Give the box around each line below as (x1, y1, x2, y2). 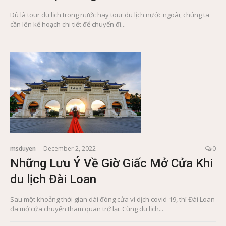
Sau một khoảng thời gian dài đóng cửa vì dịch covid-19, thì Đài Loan (10, 195, 215, 204)
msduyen (10, 144, 36, 153)
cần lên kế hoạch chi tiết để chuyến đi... (10, 20, 126, 29)
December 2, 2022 (43, 144, 96, 153)
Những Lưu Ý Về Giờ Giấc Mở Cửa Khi (10, 156, 213, 171)
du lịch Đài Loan (10, 172, 96, 187)
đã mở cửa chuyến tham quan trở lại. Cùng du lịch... (10, 204, 163, 214)
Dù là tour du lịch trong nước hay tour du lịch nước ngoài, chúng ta (10, 10, 209, 20)
